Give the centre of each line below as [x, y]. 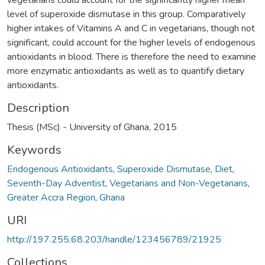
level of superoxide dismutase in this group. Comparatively [126, 14]
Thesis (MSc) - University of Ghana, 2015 [92, 127]
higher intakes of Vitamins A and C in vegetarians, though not [131, 28]
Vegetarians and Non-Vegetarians [179, 183]
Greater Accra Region [51, 197]
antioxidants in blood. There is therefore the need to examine [132, 56]
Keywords [34, 150]
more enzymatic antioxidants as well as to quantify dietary [126, 71]
